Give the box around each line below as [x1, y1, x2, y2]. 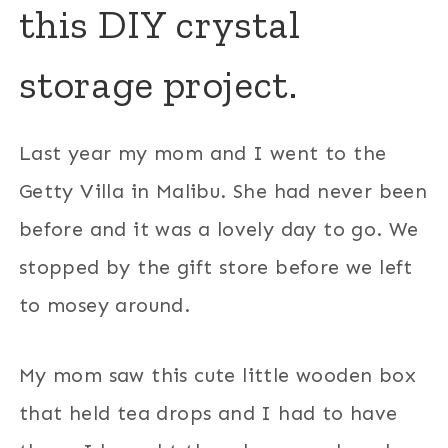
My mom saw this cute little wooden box [18, 362, 416, 387]
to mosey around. [18, 292, 191, 317]
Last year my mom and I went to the [18, 140, 387, 165]
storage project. [18, 59, 298, 108]
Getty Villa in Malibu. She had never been [18, 178, 428, 203]
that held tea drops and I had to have [18, 400, 398, 425]
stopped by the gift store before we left [18, 254, 413, 279]
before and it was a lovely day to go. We [18, 216, 419, 241]
